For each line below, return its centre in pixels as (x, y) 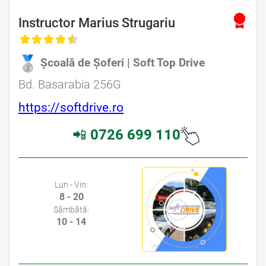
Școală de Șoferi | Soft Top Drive (123, 63)
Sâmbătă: (71, 209)
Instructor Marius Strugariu (97, 23)
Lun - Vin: (71, 184)
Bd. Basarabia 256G (70, 85)
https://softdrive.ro (71, 108)
